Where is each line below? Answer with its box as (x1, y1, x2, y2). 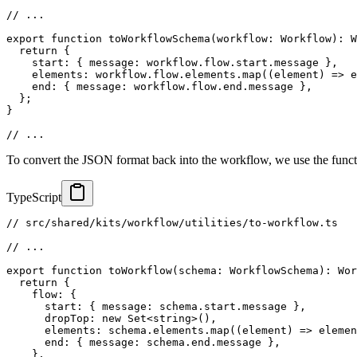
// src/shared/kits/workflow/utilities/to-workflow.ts (6, 217, 338, 229)
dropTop (6, 312, 89, 325)
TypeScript (6, 190, 61, 205)
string (153, 312, 191, 325)
